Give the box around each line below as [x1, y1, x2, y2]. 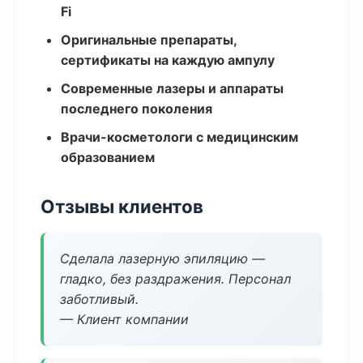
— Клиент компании [60, 311, 189, 327]
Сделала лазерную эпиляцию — [60, 250, 265, 267]
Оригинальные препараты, [61, 32, 237, 48]
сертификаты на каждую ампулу [61, 52, 275, 68]
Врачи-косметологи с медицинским [61, 129, 298, 145]
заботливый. [60, 291, 139, 307]
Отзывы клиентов [41, 195, 203, 217]
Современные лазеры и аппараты [61, 80, 284, 96]
